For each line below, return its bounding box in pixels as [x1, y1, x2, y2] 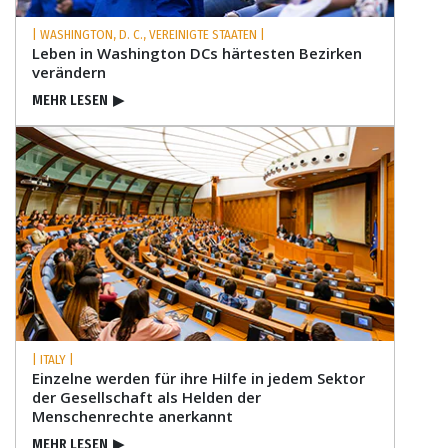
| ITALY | [32, 351, 74, 367]
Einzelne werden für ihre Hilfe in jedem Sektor [32, 367, 365, 388]
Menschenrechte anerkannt [32, 405, 233, 426]
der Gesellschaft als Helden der [32, 386, 261, 407]
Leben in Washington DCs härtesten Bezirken [32, 43, 362, 64]
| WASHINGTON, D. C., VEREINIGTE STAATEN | [32, 27, 265, 43]
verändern [32, 62, 106, 83]
